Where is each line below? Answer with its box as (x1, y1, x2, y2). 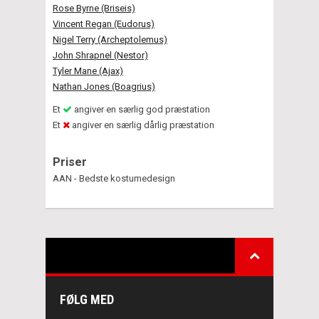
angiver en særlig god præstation (72, 103, 210, 115)
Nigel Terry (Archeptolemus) (53, 33, 167, 45)
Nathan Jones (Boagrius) (53, 80, 155, 92)
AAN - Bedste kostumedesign (53, 172, 175, 184)
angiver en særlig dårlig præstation (70, 119, 214, 130)
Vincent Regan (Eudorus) (53, 18, 155, 29)
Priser (53, 155, 87, 169)
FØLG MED (60, 291, 114, 307)
